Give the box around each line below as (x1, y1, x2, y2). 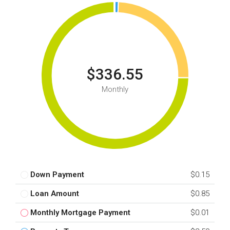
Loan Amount (30, 189, 79, 199)
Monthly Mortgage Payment (30, 208, 130, 218)
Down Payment (30, 170, 84, 180)
